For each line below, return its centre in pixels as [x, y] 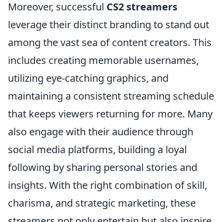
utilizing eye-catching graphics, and [88, 78]
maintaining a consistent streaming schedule [111, 96]
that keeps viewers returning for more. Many [110, 114]
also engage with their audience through [101, 132]
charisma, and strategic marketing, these [102, 203]
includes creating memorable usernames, [103, 60]
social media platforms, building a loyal [97, 149]
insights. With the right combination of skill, [108, 185]
